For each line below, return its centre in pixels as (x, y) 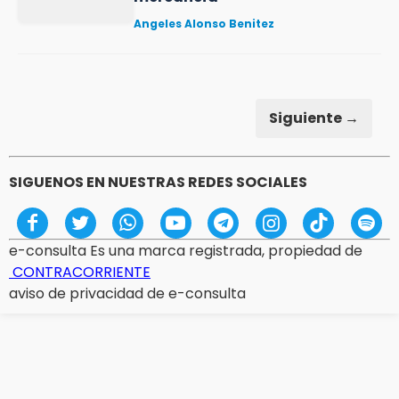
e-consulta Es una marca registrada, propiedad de (186, 251)
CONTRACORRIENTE (80, 272)
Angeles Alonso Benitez (204, 24)
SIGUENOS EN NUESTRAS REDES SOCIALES (158, 182)
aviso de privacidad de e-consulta (127, 293)
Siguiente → (314, 118)
